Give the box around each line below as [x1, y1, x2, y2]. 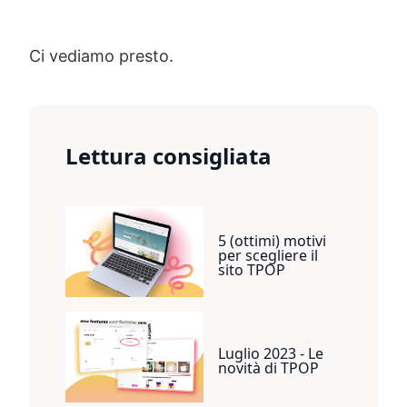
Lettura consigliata [65, 141, 272, 172]
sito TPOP [217, 260, 285, 281]
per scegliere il [217, 245, 318, 266]
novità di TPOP [217, 358, 319, 379]
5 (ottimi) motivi [217, 231, 326, 252]
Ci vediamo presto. [29, 46, 174, 66]
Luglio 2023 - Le [217, 343, 323, 364]
